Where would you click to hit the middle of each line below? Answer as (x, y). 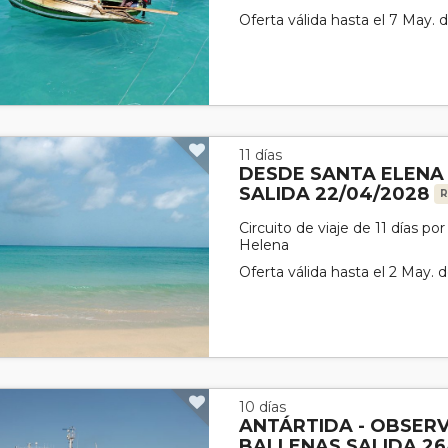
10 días (263, 407)
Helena (264, 245)
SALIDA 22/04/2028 (337, 194)
